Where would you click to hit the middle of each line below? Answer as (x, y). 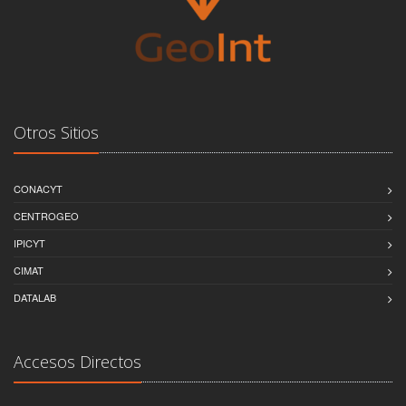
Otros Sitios (56, 132)
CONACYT (38, 188)
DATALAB (35, 297)
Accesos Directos (77, 361)
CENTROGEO (46, 215)
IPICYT (29, 242)
